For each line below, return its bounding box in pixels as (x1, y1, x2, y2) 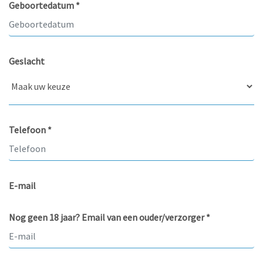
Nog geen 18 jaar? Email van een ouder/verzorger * (9, 211, 210, 223)
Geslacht (9, 55, 45, 67)
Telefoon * (9, 123, 52, 136)
